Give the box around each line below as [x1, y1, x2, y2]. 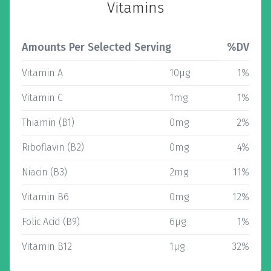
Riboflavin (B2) [22, 142, 84, 153]
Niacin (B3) [22, 166, 67, 178]
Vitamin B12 [22, 241, 72, 252]
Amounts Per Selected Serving [22, 41, 171, 54]
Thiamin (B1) [22, 117, 74, 128]
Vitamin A [22, 67, 63, 79]
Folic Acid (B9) [22, 216, 80, 227]
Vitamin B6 [22, 191, 69, 203]
